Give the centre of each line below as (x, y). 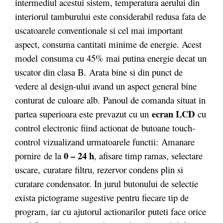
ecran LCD (173, 114)
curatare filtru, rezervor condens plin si (113, 169)
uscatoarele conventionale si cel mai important (99, 30)
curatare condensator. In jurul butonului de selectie (107, 183)
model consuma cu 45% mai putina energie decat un (111, 58)
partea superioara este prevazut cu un (83, 114)
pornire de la (39, 156)
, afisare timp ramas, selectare (148, 156)
